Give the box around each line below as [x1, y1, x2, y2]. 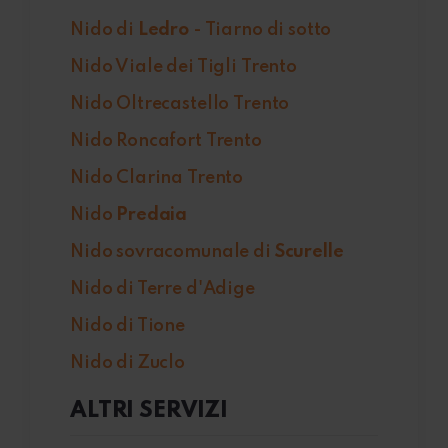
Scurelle [274, 243, 344, 262]
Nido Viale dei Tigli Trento [70, 58, 297, 77]
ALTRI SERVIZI [70, 400, 229, 423]
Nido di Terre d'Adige [70, 280, 255, 299]
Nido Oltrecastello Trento [70, 95, 290, 114]
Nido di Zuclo [70, 354, 186, 373]
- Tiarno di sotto [189, 21, 332, 40]
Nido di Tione [70, 317, 186, 336]
